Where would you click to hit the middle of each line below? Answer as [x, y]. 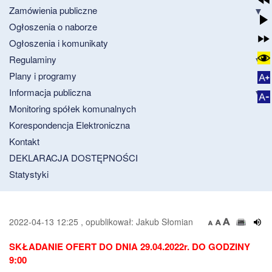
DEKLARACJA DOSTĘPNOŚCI [73, 157]
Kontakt [24, 141]
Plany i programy [43, 75]
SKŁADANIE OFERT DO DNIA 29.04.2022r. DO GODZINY [130, 246]
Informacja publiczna [50, 92]
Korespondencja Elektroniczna [70, 124]
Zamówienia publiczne [53, 10]
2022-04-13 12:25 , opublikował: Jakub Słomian [101, 221]
